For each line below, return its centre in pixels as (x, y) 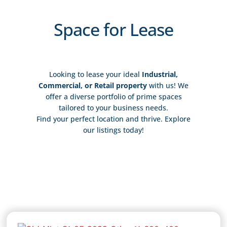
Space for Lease (113, 30)
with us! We (168, 86)
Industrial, (160, 74)
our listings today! (113, 130)
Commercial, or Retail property (93, 86)
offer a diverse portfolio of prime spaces (113, 97)
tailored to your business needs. (113, 108)
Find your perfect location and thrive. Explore (113, 119)
